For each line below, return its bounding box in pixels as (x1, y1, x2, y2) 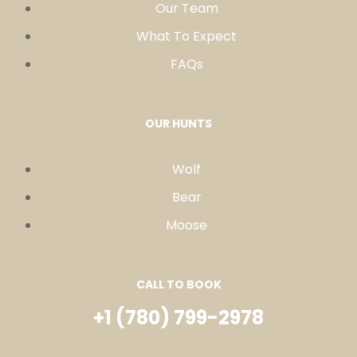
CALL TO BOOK (135, 277, 222, 293)
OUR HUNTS (145, 116, 212, 132)
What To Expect (136, 27, 237, 46)
